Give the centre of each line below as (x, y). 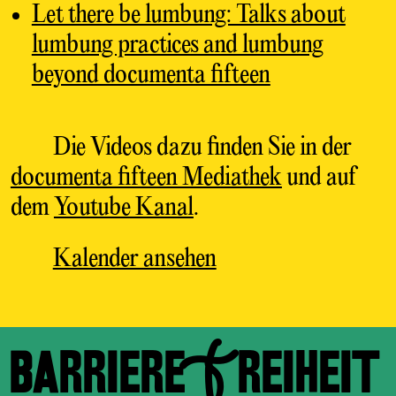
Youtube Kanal (123, 208)
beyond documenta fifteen (151, 75)
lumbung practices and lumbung (177, 45)
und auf (319, 178)
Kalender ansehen (134, 259)
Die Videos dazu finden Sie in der (202, 148)
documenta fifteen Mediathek (146, 178)
